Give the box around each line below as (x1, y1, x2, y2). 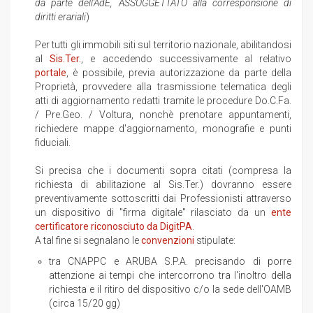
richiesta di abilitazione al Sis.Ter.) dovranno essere (35, 179, 291, 190)
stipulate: (194, 235, 235, 246)
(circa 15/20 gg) (49, 298, 120, 309)
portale (35, 67, 66, 78)
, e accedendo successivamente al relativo (81, 53, 292, 64)
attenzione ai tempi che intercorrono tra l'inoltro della (49, 270, 291, 281)
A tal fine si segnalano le (35, 235, 141, 246)
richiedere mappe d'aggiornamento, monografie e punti (35, 123, 291, 134)
